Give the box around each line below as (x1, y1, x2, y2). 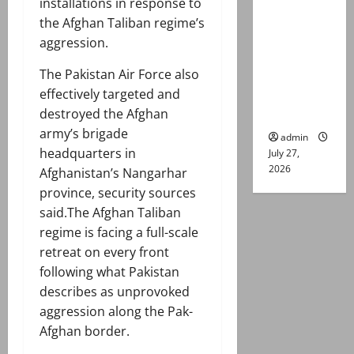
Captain (268, 45, 312, 66)
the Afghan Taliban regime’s (40, 14, 205, 32)
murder (268, 85, 311, 106)
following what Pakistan (40, 263, 179, 281)
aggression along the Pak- (40, 303, 193, 321)
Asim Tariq (268, 65, 330, 86)
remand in (268, 6, 327, 27)
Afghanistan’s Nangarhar (40, 164, 187, 183)
